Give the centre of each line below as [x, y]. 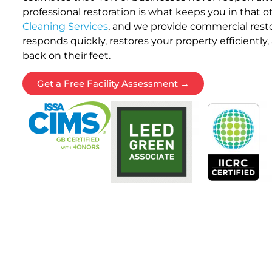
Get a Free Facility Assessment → [113, 84]
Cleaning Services [65, 26]
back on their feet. [66, 55]
